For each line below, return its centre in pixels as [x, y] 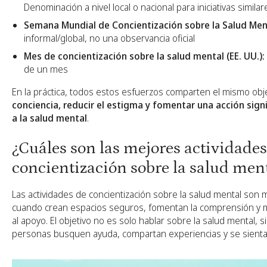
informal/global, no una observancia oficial [109, 38]
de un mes [46, 69]
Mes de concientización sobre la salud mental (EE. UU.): [144, 56]
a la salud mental [49, 118]
